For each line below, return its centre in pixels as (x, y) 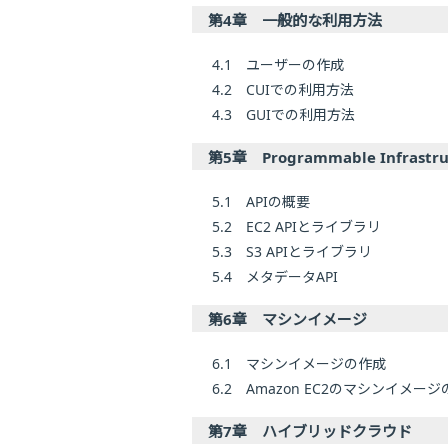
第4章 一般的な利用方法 (295, 20)
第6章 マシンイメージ (287, 319)
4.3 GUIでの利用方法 (283, 115)
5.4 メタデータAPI (275, 277)
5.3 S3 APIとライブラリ (292, 252)
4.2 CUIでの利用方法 (283, 90)
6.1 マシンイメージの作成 (299, 364)
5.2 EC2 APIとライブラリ (296, 227)
